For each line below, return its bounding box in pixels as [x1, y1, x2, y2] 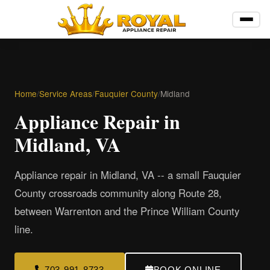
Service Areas [39, 87, 92, 99]
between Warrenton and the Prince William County [14, 204, 239, 218]
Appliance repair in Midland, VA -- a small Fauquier [14, 168, 241, 182]
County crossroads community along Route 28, [14, 186, 222, 200]
